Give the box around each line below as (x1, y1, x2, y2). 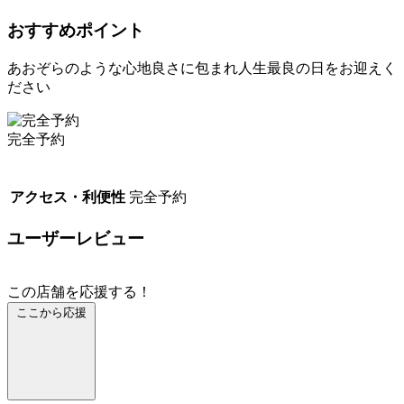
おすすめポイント (7, 21, 144, 41)
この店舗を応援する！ (7, 284, 151, 300)
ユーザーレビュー (7, 228, 144, 248)
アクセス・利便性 (10, 189, 125, 205)
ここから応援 (16, 306, 87, 320)
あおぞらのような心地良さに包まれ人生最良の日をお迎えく (7, 60, 397, 76)
